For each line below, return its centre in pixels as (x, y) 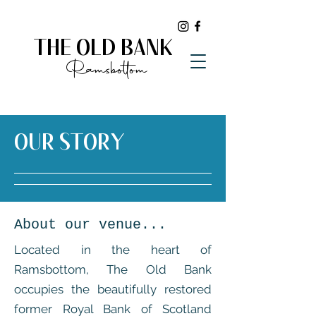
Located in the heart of (113, 250)
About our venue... (90, 225)
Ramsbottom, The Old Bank (113, 269)
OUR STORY (69, 144)
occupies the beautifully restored (113, 289)
